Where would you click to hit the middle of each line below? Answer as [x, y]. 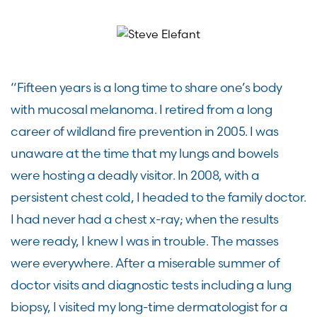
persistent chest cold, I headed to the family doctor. [158, 197]
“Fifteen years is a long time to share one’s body [146, 87]
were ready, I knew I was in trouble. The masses [145, 241]
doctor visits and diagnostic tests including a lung [151, 285]
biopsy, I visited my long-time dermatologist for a [149, 307]
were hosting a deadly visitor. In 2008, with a [135, 175]
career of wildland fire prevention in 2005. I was [145, 131]
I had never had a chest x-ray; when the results [145, 219]
